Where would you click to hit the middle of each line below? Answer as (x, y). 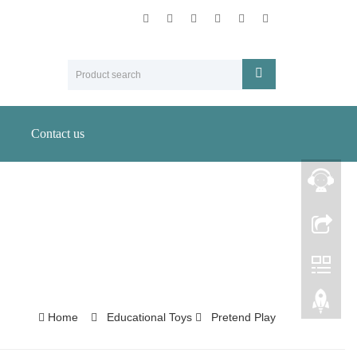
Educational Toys (149, 317)
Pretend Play (242, 317)
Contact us (58, 133)
